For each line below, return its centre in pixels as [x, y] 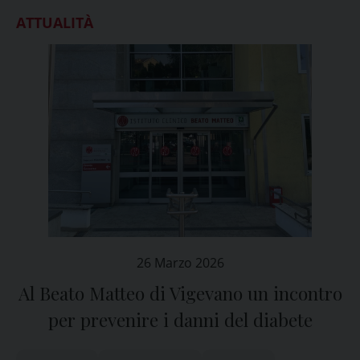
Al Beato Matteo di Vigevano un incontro [180, 293]
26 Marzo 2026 [180, 263]
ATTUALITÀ [55, 22]
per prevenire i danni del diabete [180, 320]
